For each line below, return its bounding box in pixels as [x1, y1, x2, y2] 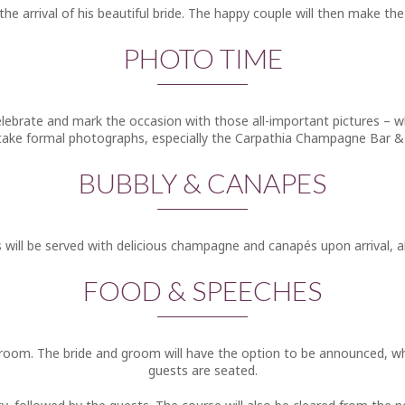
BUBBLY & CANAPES [79, 166, 326, 199]
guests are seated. [147, 362, 258, 379]
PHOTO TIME [122, 42, 283, 74]
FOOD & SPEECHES [83, 274, 322, 306]
